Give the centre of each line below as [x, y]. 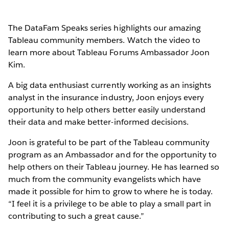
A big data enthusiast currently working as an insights [110, 85]
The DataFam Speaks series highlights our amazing [105, 28]
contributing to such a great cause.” [76, 216]
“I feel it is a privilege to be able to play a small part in [110, 203]
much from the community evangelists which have [105, 179]
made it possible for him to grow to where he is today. [111, 191]
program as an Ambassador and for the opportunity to [112, 154]
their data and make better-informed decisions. [98, 122]
